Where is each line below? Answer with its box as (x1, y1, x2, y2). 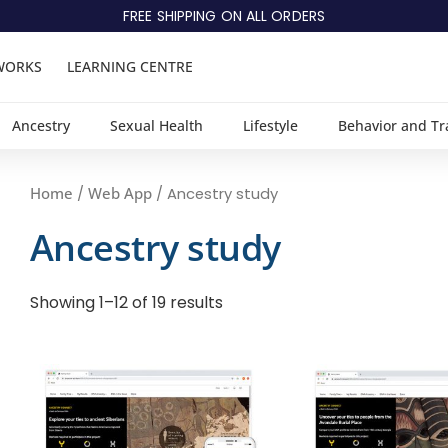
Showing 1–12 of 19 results (30, 291, 223, 315)
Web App (88, 183, 152, 203)
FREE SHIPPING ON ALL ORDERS (122, 6, 326, 26)
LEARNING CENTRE (66, 57, 193, 76)
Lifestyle (243, 116, 298, 135)
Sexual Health (110, 116, 203, 135)
